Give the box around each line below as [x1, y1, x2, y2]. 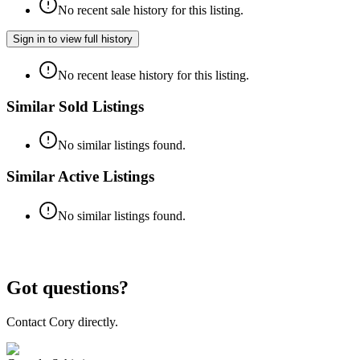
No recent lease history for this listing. [58, 67, 249, 82]
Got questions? [6, 276, 129, 298]
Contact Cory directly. [6, 314, 118, 329]
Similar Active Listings [6, 168, 154, 186]
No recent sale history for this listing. [58, 2, 243, 17]
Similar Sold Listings [6, 97, 144, 115]
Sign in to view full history [13, 32, 133, 45]
